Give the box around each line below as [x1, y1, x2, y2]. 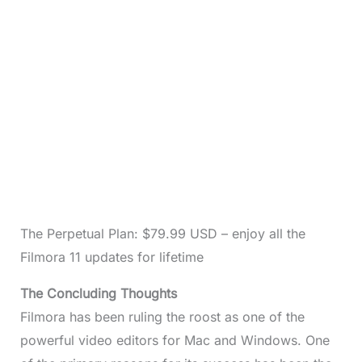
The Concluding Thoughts [19, 284, 181, 301]
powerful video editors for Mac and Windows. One [19, 331, 330, 348]
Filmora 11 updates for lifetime [19, 248, 204, 265]
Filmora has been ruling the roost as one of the [19, 308, 305, 325]
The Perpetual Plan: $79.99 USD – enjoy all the [19, 225, 305, 242]
